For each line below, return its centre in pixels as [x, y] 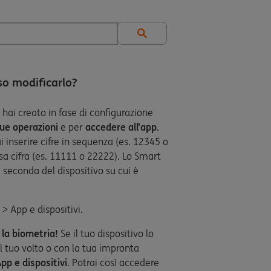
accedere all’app [121, 127]
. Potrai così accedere [113, 263]
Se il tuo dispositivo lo [106, 233]
